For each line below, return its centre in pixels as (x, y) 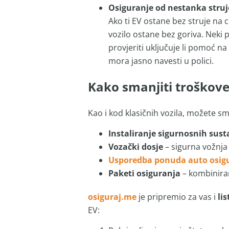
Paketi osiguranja (144, 173)
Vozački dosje (135, 146)
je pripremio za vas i (177, 197)
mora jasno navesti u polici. (161, 61)
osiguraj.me (112, 197)
